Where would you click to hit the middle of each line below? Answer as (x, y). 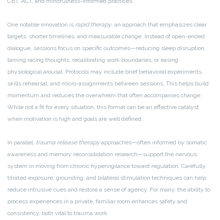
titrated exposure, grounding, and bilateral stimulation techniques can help (107, 178)
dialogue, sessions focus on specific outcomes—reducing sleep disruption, (107, 48)
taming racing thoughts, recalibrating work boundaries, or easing (93, 60)
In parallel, (22, 143)
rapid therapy (93, 25)
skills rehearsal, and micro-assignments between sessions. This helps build (108, 84)
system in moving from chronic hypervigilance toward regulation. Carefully (107, 166)
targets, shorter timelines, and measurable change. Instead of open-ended (106, 37)
